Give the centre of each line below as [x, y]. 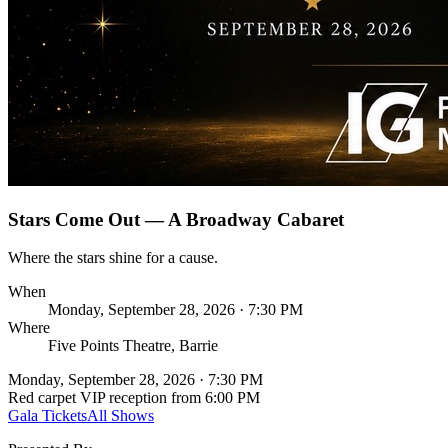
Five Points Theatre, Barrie [133, 346]
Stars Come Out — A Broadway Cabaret [176, 219]
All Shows [120, 416]
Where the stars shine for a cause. [113, 258]
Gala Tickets [47, 416]
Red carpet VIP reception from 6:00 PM [134, 398]
